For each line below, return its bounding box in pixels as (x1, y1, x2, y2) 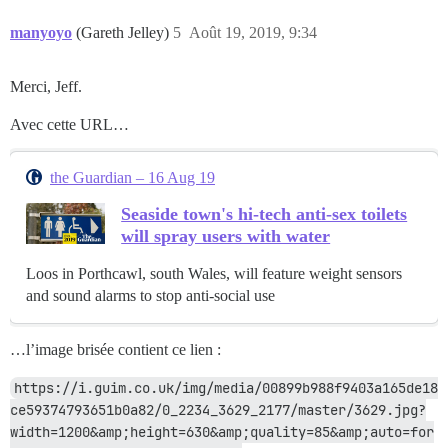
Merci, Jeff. (10, 77, 82, 95)
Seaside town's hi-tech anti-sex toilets (121, 203, 408, 224)
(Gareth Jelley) (76, 23, 173, 41)
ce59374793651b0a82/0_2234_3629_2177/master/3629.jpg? (10, 400, 426, 419)
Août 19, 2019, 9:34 (189, 23, 317, 41)
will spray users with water (121, 225, 331, 246)
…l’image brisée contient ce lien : (10, 340, 221, 358)
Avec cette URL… (10, 115, 129, 133)
